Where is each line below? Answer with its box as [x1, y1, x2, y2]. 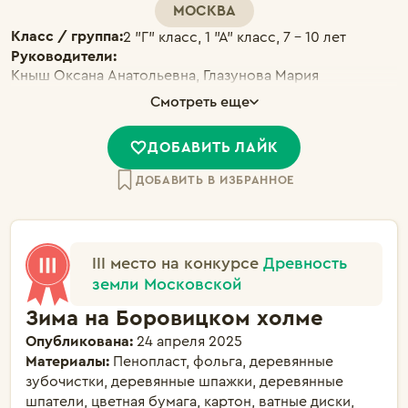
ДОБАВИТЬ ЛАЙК [148, 140, 279, 155]
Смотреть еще [149, 95, 250, 109]
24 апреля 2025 [137, 334, 242, 349]
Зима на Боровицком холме [25, 308, 323, 330]
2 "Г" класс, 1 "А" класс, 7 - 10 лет [123, 30, 346, 45]
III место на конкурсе [92, 255, 263, 271]
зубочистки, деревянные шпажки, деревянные [25, 374, 343, 389]
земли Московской [92, 276, 242, 292]
